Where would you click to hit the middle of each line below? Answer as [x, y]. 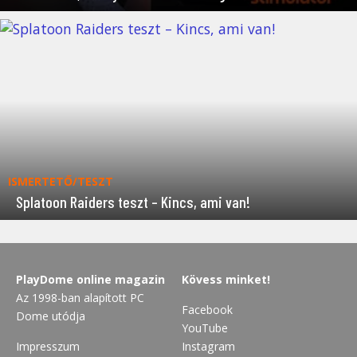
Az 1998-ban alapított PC [80, 298]
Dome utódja [51, 316]
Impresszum [48, 346]
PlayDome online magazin [90, 280]
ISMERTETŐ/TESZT [61, 181]
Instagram [209, 346]
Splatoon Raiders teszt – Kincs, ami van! [133, 201]
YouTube [205, 328]
